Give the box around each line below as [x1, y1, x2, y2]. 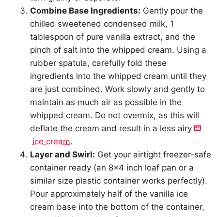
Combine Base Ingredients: [30, 6, 141, 15]
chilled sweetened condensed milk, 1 [30, 19, 174, 29]
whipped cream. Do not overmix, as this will [30, 110, 200, 120]
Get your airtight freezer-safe [95, 150, 212, 159]
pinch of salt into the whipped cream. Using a [30, 45, 207, 55]
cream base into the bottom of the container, [30, 202, 205, 212]
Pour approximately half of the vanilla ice [30, 189, 188, 199]
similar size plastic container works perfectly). [30, 176, 208, 186]
